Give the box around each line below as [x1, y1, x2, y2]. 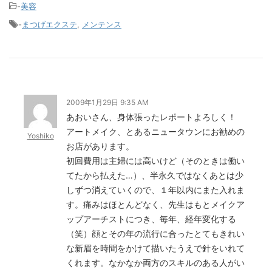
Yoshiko [27, 131, 54, 140]
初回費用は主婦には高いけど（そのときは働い [66, 155, 245, 166]
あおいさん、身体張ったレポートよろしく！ [66, 112, 236, 122]
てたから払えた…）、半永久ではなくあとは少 [66, 170, 243, 180]
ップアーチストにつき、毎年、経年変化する [66, 214, 236, 224]
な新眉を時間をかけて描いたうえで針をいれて [66, 243, 245, 253]
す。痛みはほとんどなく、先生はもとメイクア [66, 199, 245, 209]
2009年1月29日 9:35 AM [66, 98, 149, 107]
